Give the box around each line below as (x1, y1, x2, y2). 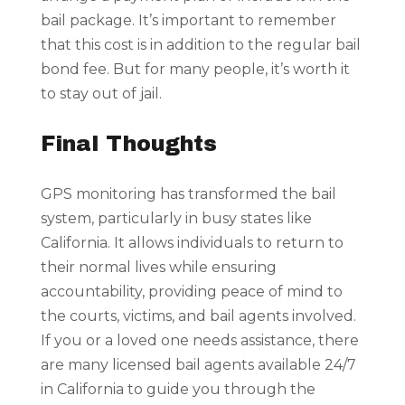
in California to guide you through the (40, 381, 316, 399)
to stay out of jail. (40, 85, 162, 103)
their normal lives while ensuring (40, 259, 277, 277)
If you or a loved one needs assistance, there (40, 332, 359, 350)
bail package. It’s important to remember (40, 12, 336, 30)
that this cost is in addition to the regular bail (40, 36, 361, 54)
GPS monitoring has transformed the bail (40, 185, 336, 203)
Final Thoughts (40, 132, 217, 156)
